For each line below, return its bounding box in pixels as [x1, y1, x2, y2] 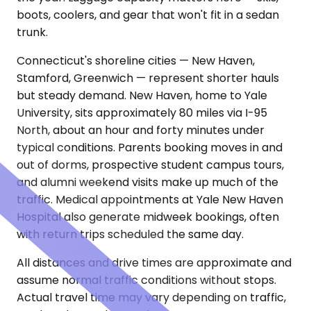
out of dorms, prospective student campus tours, [17, 157, 284, 173]
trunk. [17, 24, 48, 40]
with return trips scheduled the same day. [17, 226, 244, 242]
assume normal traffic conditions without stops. [17, 272, 276, 288]
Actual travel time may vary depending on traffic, [17, 289, 286, 305]
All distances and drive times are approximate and [17, 255, 292, 271]
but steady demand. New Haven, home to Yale [17, 87, 267, 103]
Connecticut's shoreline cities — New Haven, [17, 53, 255, 69]
